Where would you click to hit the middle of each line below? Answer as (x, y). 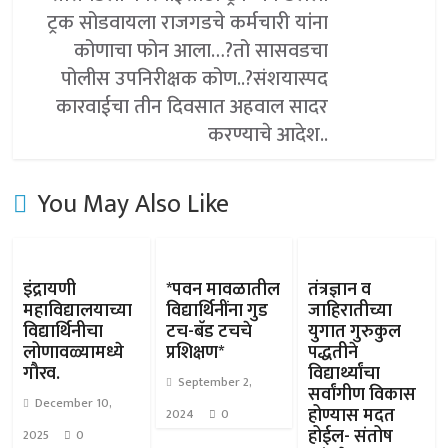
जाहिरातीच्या (349, 311)
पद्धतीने (332, 353)
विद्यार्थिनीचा (63, 332)
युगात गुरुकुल (354, 332)
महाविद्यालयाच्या (78, 311)
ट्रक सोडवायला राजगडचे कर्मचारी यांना (188, 23)
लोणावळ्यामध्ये (74, 353)
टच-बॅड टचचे (208, 332)
